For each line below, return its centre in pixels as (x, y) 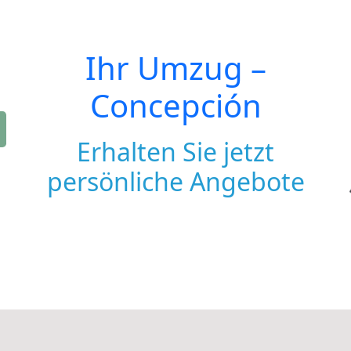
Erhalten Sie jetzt (175, 152)
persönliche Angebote (175, 181)
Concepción (175, 105)
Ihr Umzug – (175, 68)
